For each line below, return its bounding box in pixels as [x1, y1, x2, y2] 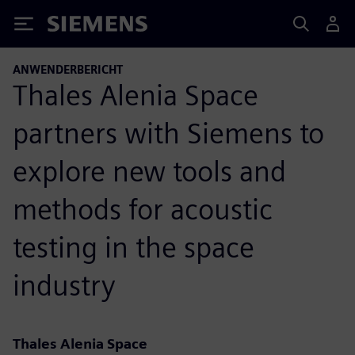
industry [13, 267, 116, 303]
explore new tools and [13, 153, 286, 189]
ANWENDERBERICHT [13, 63, 123, 76]
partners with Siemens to [13, 115, 324, 151]
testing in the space [13, 229, 254, 265]
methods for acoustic [13, 191, 273, 227]
